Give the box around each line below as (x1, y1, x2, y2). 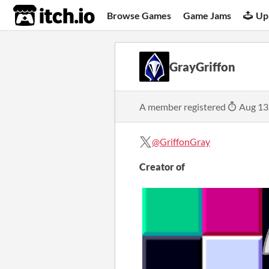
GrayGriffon (169, 59, 235, 74)
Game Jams (183, 9, 232, 21)
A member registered (139, 100, 228, 112)
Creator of (139, 161, 185, 172)
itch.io (13, 4, 65, 28)
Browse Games (107, 9, 172, 21)
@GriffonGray (152, 136, 210, 147)
